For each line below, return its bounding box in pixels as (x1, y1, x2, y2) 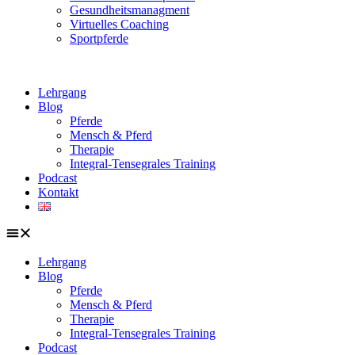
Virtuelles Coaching (70, 17, 169, 31)
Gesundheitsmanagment (70, 3, 189, 17)
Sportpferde (70, 32, 128, 45)
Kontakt (38, 185, 78, 199)
